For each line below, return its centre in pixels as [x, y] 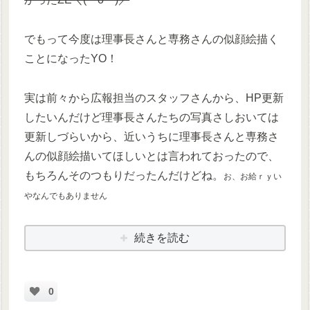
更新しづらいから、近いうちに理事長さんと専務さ [152, 136]
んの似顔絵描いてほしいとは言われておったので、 [152, 156]
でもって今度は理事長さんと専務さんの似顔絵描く [152, 39]
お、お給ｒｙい [253, 176]
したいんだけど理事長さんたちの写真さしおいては [152, 117]
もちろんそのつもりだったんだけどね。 [124, 175]
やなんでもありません [66, 195]
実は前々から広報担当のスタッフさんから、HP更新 [154, 98]
